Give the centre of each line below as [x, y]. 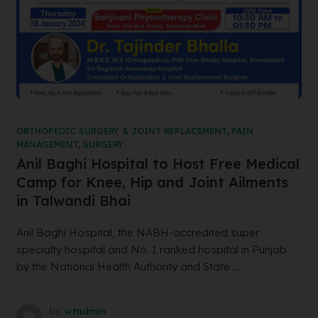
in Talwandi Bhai [73, 201]
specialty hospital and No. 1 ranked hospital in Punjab [151, 250]
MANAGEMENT [47, 145]
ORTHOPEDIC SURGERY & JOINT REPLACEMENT [121, 131]
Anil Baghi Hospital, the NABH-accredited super [137, 233]
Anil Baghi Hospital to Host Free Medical [158, 164]
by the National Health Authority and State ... [127, 267]
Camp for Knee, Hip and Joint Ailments [152, 182]
